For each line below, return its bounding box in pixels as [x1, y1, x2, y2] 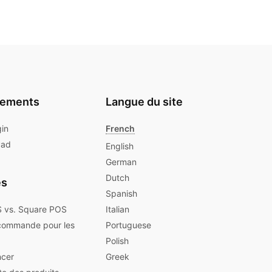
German [106, 157, 137, 168]
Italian [106, 204, 129, 215]
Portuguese [106, 220, 151, 231]
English [106, 141, 134, 152]
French [106, 123, 135, 134]
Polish [106, 236, 129, 246]
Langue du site [106, 95, 183, 108]
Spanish [106, 188, 137, 199]
